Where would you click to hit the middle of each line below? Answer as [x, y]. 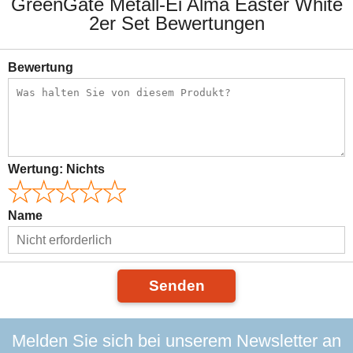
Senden [176, 286]
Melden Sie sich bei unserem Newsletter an [176, 341]
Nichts [85, 169]
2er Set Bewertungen [176, 24]
